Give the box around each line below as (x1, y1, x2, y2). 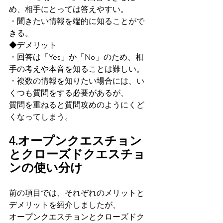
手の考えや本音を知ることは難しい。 (9, 64, 144, 74)
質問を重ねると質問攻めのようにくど (9, 100, 144, 110)
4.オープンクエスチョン (9, 133, 142, 148)
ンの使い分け (9, 160, 83, 175)
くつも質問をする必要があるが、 (9, 88, 128, 98)
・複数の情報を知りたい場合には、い (9, 76, 144, 86)
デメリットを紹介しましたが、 (9, 200, 120, 210)
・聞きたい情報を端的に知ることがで (9, 16, 144, 26)
